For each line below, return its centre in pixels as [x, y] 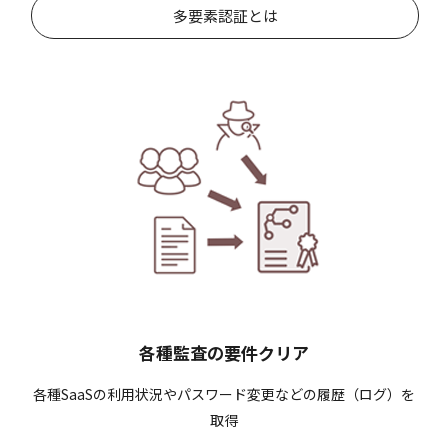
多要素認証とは [225, 15]
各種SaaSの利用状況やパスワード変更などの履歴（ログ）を [224, 393]
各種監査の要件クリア [224, 352]
